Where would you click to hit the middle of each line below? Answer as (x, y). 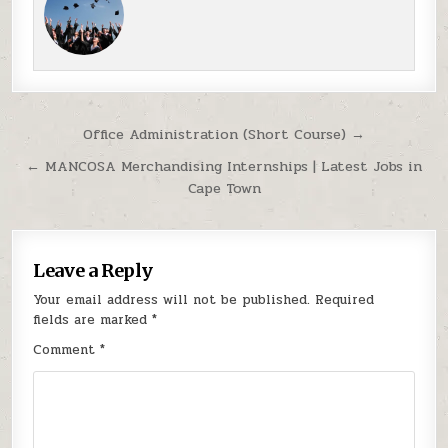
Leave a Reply (93, 271)
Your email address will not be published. (172, 300)
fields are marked (93, 320)
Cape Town (224, 188)
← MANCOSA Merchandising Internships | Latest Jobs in (224, 166)
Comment (67, 350)
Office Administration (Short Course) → (224, 134)
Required (345, 300)
